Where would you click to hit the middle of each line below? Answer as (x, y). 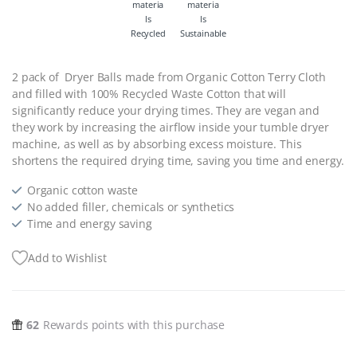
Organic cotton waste (82, 190)
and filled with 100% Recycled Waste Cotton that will (149, 93)
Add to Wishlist (67, 257)
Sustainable (203, 33)
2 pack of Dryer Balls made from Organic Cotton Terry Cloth (169, 76)
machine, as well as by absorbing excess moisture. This (157, 143)
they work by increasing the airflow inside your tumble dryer (171, 127)
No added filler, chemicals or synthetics (131, 206)
